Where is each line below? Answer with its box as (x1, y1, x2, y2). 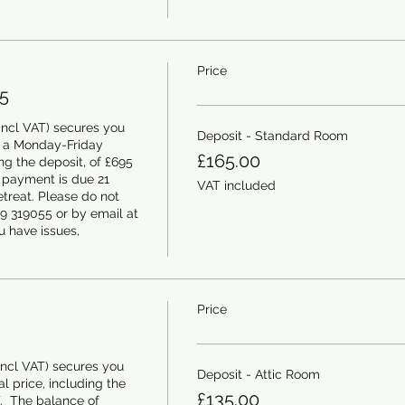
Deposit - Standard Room (196, 128, 348, 143)
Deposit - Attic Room (196, 367, 320, 381)
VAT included (196, 178, 276, 193)
